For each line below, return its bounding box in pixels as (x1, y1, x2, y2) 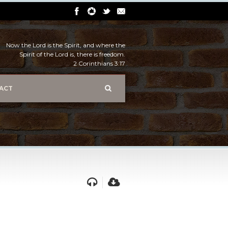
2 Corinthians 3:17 (73, 60, 125, 67)
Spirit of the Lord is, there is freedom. (19, 50, 125, 58)
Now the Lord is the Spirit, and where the (6, 41, 125, 49)
